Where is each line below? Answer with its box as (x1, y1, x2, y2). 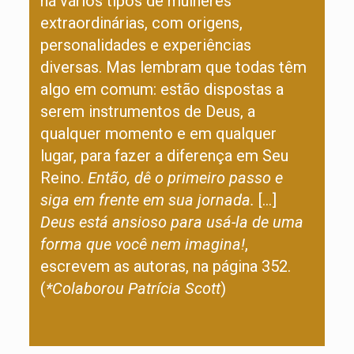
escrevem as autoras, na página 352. (40, 257, 291, 276)
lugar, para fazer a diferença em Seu (40, 146, 288, 165)
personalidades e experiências (40, 36, 251, 55)
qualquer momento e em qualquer (40, 124, 277, 143)
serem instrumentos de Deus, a (40, 102, 255, 121)
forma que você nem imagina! (40, 235, 245, 254)
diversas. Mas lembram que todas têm (40, 58, 307, 77)
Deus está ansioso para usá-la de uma (40, 213, 303, 232)
